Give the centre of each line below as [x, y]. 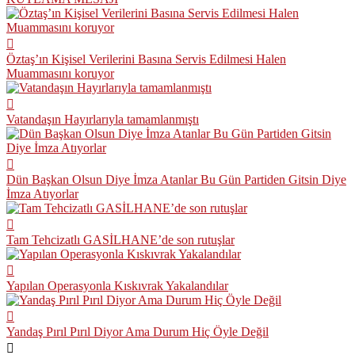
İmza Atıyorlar [42, 193]
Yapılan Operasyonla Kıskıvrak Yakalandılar [117, 285]
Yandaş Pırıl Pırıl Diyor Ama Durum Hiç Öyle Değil [137, 331]
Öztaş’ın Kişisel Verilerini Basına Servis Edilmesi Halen [146, 59]
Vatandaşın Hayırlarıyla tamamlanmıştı [103, 119]
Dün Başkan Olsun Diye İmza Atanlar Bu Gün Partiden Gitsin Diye [176, 179]
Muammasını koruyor [60, 73]
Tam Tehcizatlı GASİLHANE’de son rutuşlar [120, 239]
